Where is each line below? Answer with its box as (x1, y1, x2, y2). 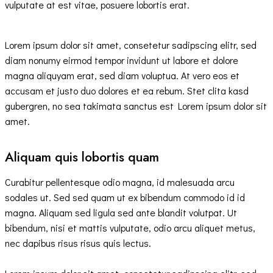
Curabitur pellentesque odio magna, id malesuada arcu (5, 175, 235, 189)
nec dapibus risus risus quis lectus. (5, 236, 151, 250)
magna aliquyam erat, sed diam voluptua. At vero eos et (5, 68, 239, 82)
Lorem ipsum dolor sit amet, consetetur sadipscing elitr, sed (5, 38, 257, 51)
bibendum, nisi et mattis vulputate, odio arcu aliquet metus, (5, 221, 255, 235)
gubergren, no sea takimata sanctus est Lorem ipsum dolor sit (5, 99, 267, 112)
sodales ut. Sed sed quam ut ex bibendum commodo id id (5, 191, 245, 204)
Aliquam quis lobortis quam (5, 147, 159, 166)
